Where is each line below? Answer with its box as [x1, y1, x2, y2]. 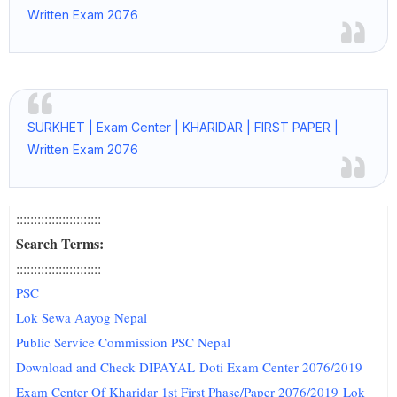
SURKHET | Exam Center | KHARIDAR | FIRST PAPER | [27, 120, 339, 135]
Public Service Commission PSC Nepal [16, 333, 231, 351]
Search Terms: [16, 233, 105, 253]
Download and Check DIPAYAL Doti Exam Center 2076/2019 [16, 358, 363, 376]
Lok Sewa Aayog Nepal [16, 308, 148, 326]
